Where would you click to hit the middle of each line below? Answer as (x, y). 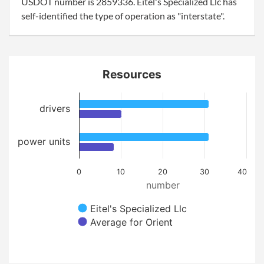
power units (44, 141)
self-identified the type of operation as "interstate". (123, 16)
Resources (132, 74)
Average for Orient (131, 222)
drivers (55, 108)
